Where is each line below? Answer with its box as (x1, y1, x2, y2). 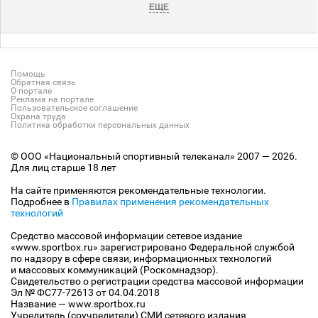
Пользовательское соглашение (11, 103, 138, 114)
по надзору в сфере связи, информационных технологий (11, 253, 272, 265)
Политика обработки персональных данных (11, 120, 190, 131)
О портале (11, 86, 52, 97)
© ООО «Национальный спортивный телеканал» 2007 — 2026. (11, 150, 297, 163)
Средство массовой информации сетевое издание (11, 230, 242, 242)
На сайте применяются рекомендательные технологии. (11, 185, 266, 197)
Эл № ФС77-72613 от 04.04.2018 (11, 287, 160, 299)
